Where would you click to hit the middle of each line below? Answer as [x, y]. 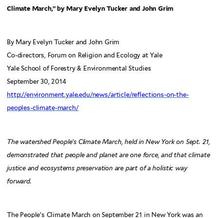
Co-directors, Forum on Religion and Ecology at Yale [85, 55]
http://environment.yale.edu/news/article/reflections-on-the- [98, 95]
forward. [19, 181]
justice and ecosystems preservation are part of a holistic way [97, 168]
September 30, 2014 [36, 82]
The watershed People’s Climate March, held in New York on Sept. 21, [109, 142]
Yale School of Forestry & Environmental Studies [79, 69]
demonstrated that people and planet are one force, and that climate [109, 155]
